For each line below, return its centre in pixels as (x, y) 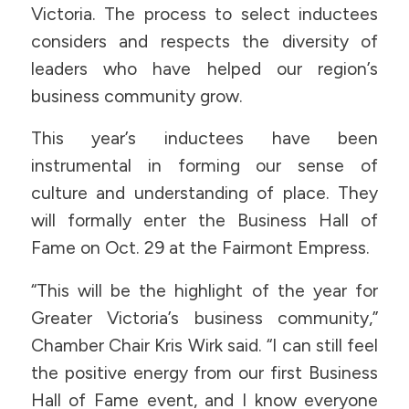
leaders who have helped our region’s (204, 68)
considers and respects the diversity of (204, 41)
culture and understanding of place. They (204, 194)
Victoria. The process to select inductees (204, 14)
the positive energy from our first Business (204, 372)
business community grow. (136, 96)
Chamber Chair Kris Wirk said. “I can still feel (204, 345)
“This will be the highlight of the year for (204, 290)
